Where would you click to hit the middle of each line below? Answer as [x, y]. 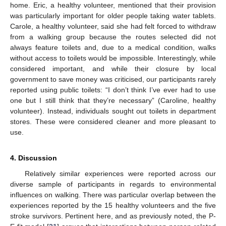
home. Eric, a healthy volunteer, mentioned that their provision [113, 5]
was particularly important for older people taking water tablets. [113, 16]
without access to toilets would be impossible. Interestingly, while [113, 58]
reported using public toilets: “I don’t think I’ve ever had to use [113, 90]
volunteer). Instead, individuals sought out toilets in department [113, 111]
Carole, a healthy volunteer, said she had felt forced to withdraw [113, 26]
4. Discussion [34, 158]
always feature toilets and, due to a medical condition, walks [113, 48]
